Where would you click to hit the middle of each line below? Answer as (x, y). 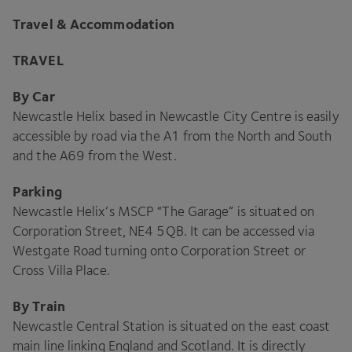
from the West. (131, 156)
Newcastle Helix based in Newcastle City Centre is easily (176, 116)
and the (36, 156)
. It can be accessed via (249, 231)
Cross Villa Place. (61, 270)
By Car (34, 96)
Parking (37, 191)
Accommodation (121, 24)
